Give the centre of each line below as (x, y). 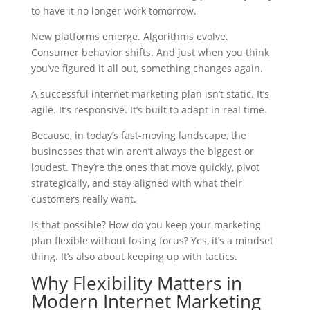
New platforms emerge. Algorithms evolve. (129, 36)
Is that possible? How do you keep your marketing (146, 224)
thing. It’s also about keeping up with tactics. (134, 256)
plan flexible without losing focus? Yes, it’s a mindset (152, 240)
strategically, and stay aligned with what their (136, 183)
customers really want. (83, 199)
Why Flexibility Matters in (136, 283)
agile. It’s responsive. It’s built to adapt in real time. (149, 109)
